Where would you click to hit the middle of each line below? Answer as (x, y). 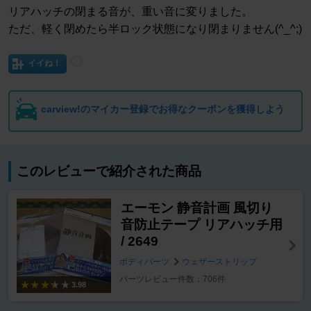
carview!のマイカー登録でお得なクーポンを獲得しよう (163, 109)
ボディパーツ (144, 262)
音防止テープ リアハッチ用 (201, 225)
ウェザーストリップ (219, 262)
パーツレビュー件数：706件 (172, 279)
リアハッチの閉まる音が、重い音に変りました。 (131, 12)
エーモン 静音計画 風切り (196, 208)
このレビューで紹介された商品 (109, 171)
